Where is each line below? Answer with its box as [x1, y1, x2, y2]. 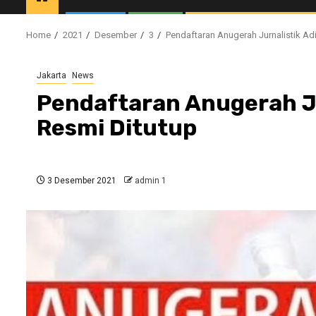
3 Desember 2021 [45, 175, 116, 186]
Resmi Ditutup [37, 114, 197, 141]
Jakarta [37, 70, 66, 80]
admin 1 [135, 175, 166, 186]
